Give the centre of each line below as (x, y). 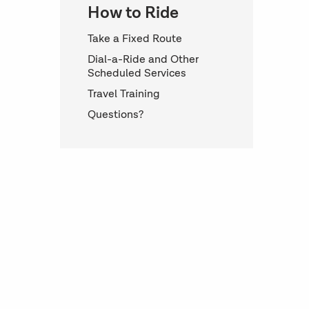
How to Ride (133, 13)
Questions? (116, 115)
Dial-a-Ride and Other (143, 60)
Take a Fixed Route (135, 39)
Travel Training (123, 94)
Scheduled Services (137, 73)
